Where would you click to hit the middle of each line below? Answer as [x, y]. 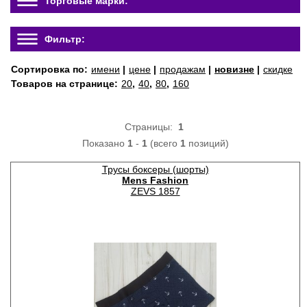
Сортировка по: [51, 69]
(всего [163, 143]
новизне [234, 69]
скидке [278, 69]
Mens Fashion [155, 180]
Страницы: [151, 127]
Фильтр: [65, 39]
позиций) [207, 143]
